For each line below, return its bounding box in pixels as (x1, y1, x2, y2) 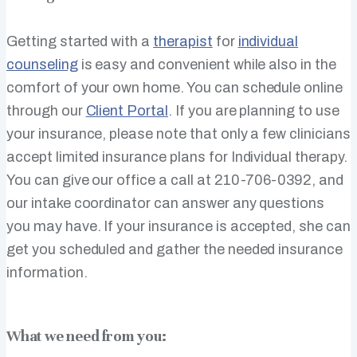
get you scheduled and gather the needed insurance (6, 241, 343, 258)
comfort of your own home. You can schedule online (6, 80, 343, 96)
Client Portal (85, 103, 169, 120)
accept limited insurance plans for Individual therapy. (6, 149, 347, 166)
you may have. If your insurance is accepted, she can (6, 218, 351, 235)
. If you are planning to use (168, 103, 339, 120)
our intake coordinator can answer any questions (6, 195, 325, 212)
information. (6, 265, 88, 281)
